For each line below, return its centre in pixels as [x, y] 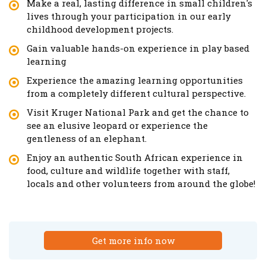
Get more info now [133, 240]
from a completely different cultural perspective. [136, 93]
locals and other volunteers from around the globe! [141, 183]
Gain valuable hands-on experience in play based [138, 48]
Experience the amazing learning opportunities [135, 80]
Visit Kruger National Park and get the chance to [138, 112]
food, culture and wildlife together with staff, [128, 170]
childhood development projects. [100, 29]
